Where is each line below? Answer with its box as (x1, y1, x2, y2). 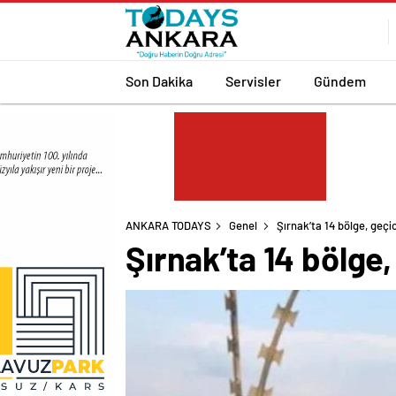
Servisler (225, 72, 281, 89)
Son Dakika (126, 72, 193, 89)
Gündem (314, 72, 366, 89)
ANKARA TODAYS (126, 218, 211, 232)
